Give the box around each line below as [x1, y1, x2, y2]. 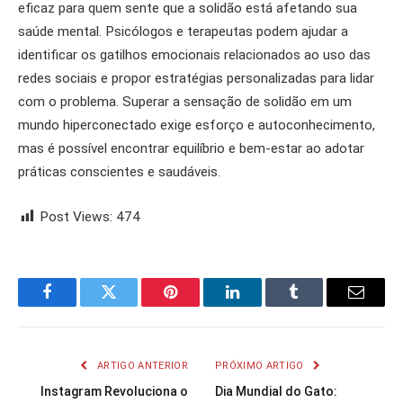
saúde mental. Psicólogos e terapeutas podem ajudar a [18, 23, 348, 40]
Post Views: [40, 209, 112, 226]
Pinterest [169, 297, 227, 314]
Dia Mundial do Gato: [215, 384, 337, 399]
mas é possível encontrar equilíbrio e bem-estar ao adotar [18, 140, 364, 157]
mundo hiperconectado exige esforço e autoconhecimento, [18, 117, 375, 134]
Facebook [45, 297, 109, 314]
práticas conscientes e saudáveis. [18, 164, 220, 181]
